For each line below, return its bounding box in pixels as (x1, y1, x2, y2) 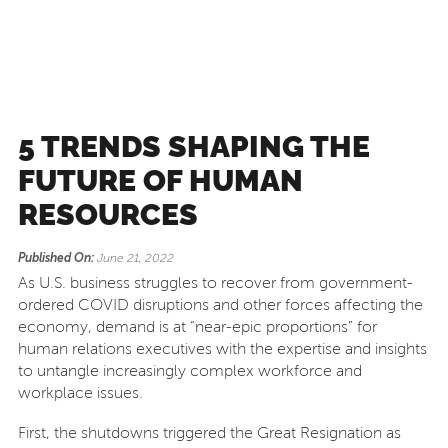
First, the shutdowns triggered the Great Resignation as (17, 424, 401, 442)
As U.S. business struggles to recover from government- (17, 274, 413, 292)
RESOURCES (17, 197, 198, 232)
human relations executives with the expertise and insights (17, 340, 427, 358)
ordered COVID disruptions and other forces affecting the (17, 296, 423, 314)
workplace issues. (17, 384, 143, 402)
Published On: (17, 251, 94, 265)
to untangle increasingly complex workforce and (17, 362, 362, 380)
